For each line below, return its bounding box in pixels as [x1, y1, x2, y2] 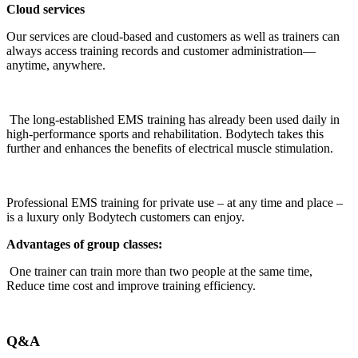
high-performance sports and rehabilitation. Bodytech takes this [6, 127, 324, 141]
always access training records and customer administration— [6, 44, 316, 58]
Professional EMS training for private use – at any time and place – [6, 196, 343, 210]
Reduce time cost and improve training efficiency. [6, 279, 256, 293]
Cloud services [6, 2, 85, 17]
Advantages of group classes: [6, 237, 162, 252]
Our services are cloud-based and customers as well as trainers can [6, 30, 340, 44]
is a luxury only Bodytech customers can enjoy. [6, 210, 245, 225]
